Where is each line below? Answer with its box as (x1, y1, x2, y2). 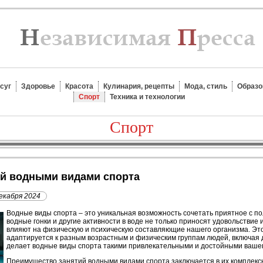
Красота (65, 82, 93, 90)
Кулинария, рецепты (103, 82, 174, 90)
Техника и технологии (110, 93, 185, 101)
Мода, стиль (184, 82, 227, 90)
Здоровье (21, 82, 55, 90)
